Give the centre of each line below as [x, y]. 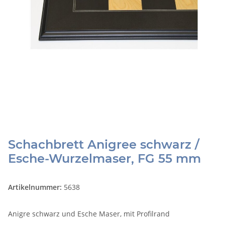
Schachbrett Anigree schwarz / [104, 145]
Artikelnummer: [36, 187]
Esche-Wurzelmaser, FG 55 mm [104, 159]
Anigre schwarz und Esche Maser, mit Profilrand [89, 214]
